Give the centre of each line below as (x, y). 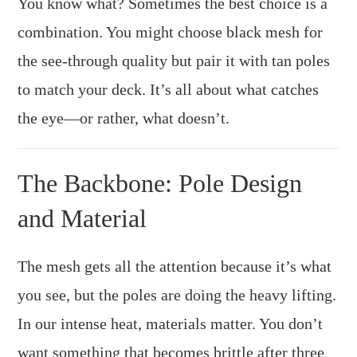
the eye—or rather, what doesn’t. (124, 118)
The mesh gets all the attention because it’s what (175, 266)
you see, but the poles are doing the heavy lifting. (177, 294)
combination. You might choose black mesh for (171, 31)
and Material (82, 218)
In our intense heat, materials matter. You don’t (171, 323)
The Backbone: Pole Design (160, 183)
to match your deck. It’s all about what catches (169, 89)
